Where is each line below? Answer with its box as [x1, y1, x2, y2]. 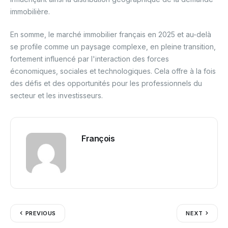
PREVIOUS [25, 209, 56, 217]
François [81, 133, 115, 144]
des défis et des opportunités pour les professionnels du [10, 78, 202, 88]
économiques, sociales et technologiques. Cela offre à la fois [10, 66, 216, 75]
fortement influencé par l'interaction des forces [10, 54, 169, 63]
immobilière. [10, 7, 50, 16]
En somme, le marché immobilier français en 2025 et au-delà [10, 30, 211, 39]
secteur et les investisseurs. [10, 91, 103, 100]
